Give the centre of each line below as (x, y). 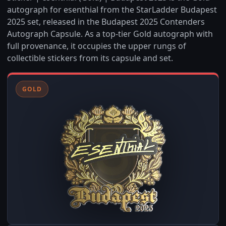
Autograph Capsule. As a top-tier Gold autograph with (110, 34)
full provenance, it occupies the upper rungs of (97, 46)
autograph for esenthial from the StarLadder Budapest (112, 10)
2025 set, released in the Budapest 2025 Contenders (106, 22)
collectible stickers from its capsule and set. (90, 58)
